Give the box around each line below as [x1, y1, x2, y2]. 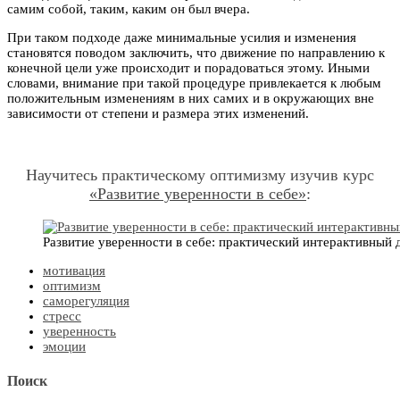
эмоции [43, 338, 86, 354]
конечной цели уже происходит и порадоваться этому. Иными [7, 60, 370, 75]
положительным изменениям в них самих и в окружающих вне [7, 90, 374, 105]
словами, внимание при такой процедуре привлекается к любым [7, 75, 381, 90]
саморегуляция [43, 293, 129, 308]
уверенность [43, 323, 116, 338]
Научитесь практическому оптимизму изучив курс [26, 165, 374, 184]
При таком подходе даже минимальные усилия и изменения [7, 29, 356, 45]
